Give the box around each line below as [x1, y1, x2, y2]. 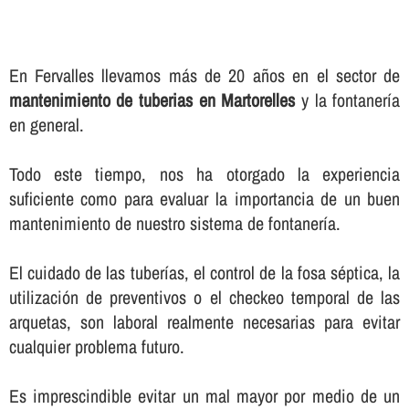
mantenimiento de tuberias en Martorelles [8, 88, 296, 113]
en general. [8, 112, 84, 138]
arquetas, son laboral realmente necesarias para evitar [8, 309, 401, 335]
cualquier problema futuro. [8, 334, 184, 360]
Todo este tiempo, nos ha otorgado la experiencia [8, 162, 401, 187]
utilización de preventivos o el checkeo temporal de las [8, 285, 401, 310]
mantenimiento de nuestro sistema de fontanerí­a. [8, 211, 341, 236]
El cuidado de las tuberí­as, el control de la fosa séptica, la [8, 260, 401, 286]
